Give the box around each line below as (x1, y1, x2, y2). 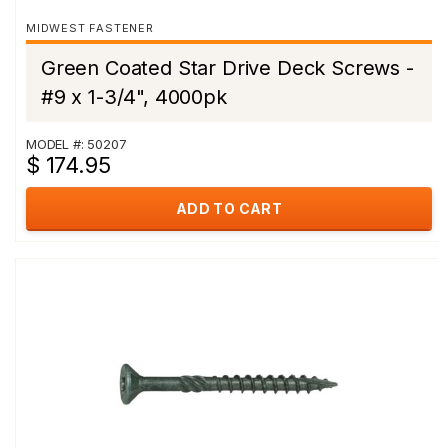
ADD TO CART (175, 200, 283, 217)
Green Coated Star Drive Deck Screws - (41, 56, 414, 80)
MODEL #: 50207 (26, 136, 127, 152)
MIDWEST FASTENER (26, 21, 154, 35)
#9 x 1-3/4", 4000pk (41, 85, 227, 109)
